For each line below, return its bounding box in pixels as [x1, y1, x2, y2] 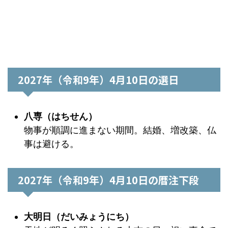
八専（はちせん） [24, 110, 97, 122]
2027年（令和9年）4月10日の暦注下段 [18, 173, 199, 187]
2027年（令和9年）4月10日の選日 [18, 72, 179, 87]
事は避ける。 [24, 138, 79, 149]
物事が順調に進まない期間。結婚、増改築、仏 [24, 124, 216, 135]
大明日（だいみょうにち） [24, 211, 134, 222]
